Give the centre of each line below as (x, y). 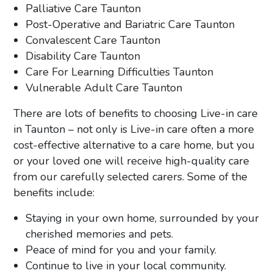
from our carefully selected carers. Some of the (131, 176)
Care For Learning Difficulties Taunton (120, 72)
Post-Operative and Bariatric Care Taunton (130, 24)
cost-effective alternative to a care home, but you (134, 145)
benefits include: (54, 192)
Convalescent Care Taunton (93, 40)
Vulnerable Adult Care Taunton (104, 87)
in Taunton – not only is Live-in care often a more (134, 129)
